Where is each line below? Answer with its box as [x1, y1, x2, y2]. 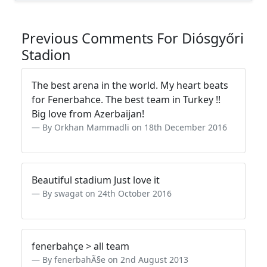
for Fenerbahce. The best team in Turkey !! [32, 93, 221, 106]
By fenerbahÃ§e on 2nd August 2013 [42, 254, 188, 265]
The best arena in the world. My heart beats [32, 79, 228, 92]
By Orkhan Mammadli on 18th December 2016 [42, 122, 227, 133]
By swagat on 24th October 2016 [42, 188, 172, 199]
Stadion [21, 45, 71, 64]
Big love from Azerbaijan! [32, 107, 144, 120]
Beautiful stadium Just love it [32, 173, 160, 187]
